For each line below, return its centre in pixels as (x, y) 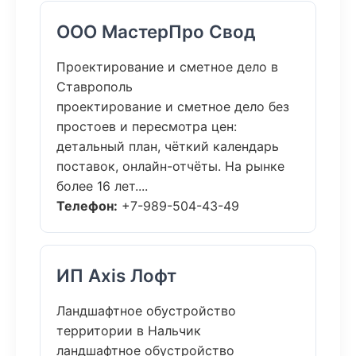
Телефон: (87, 206)
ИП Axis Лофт (116, 275)
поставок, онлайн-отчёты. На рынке (170, 166)
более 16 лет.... (102, 186)
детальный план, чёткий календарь (168, 146)
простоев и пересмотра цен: (147, 126)
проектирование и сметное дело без (173, 106)
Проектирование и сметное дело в (167, 67)
